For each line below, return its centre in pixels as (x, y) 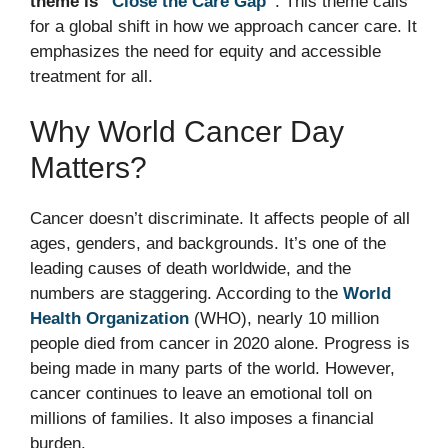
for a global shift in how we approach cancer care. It (223, 26)
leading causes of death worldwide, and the (190, 269)
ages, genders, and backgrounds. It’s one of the (208, 244)
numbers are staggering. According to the (186, 294)
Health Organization (109, 319)
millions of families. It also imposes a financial (202, 419)
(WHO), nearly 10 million (284, 319)
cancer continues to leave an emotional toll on (201, 394)
